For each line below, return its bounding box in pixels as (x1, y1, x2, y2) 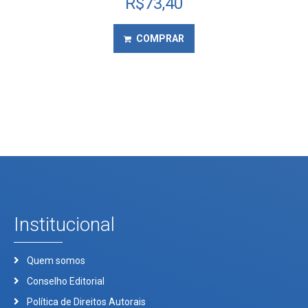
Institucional (14, 213, 115, 236)
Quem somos (26, 255, 85, 267)
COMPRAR (136, 33, 184, 45)
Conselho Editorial (26, 276, 104, 287)
